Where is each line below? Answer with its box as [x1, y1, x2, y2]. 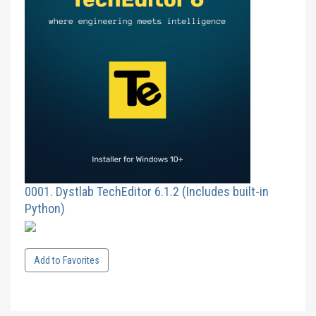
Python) [25, 201, 65, 216]
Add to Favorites [34, 255, 99, 266]
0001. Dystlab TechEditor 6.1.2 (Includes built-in [25, 184, 269, 199]
